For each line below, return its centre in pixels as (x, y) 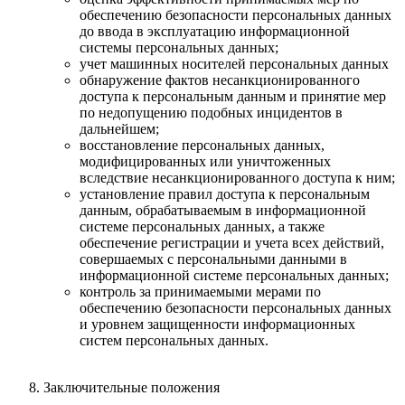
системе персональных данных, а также (202, 226)
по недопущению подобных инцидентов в (211, 112)
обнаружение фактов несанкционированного (220, 80)
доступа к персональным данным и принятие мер (233, 96)
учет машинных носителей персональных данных (234, 63)
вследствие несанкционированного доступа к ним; (237, 177)
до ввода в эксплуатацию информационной (215, 31)
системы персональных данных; (179, 47)
